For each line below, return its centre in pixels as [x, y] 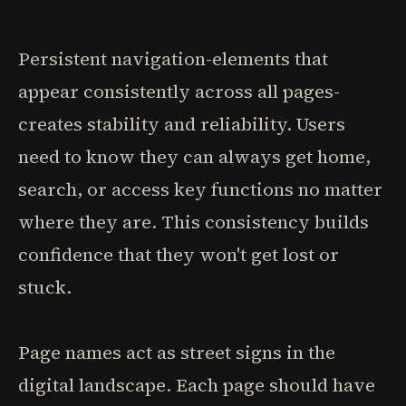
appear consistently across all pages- [179, 92]
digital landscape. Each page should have [197, 385]
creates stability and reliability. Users [182, 124]
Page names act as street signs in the [177, 353]
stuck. [45, 287]
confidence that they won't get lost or [179, 255]
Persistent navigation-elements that [173, 59]
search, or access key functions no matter [200, 189]
